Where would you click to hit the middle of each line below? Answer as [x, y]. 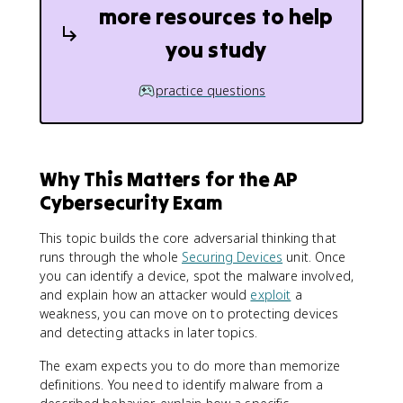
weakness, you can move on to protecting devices [189, 313]
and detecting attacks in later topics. [148, 332]
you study [216, 50]
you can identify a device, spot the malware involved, [197, 275]
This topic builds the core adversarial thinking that [188, 237]
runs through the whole [111, 256]
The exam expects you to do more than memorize [190, 365]
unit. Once [314, 256]
